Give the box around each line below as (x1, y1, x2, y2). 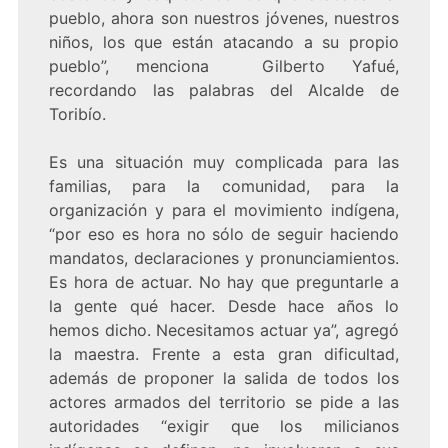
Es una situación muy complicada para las (48, 152, 400, 173)
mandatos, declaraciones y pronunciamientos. (48, 248, 400, 269)
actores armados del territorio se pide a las (48, 392, 400, 413)
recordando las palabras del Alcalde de (48, 80, 400, 101)
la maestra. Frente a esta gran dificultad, (48, 344, 400, 365)
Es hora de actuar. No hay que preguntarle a (48, 272, 400, 293)
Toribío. (48, 104, 106, 125)
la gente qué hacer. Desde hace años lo (48, 296, 400, 317)
